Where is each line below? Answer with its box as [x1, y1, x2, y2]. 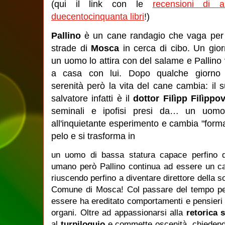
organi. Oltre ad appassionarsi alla [51, 208, 186, 217]
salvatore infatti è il [51, 93, 134, 103]
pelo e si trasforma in [51, 131, 135, 141]
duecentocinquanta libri [51, 12, 144, 22]
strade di [51, 43, 91, 53]
